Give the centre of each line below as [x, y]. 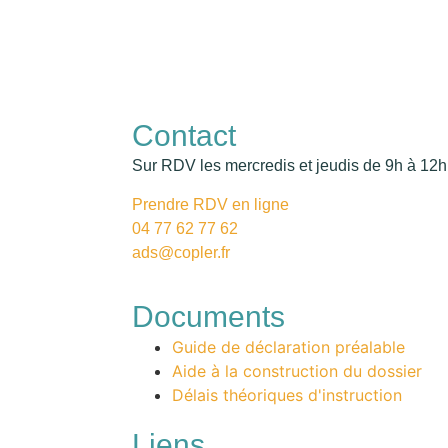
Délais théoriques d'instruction [287, 394]
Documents [208, 316]
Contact [184, 136]
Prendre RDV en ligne [210, 204]
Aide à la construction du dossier [297, 370]
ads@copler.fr [181, 252]
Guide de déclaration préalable [288, 346]
